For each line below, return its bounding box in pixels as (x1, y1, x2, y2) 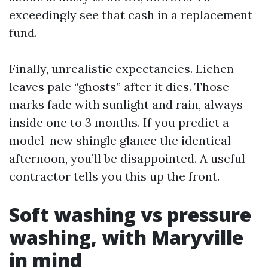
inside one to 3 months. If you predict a (9, 115, 229, 130)
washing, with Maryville (9, 224, 243, 250)
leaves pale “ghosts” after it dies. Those (9, 79, 229, 94)
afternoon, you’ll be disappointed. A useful (9, 151, 245, 166)
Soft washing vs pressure (9, 202, 251, 227)
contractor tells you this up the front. (9, 169, 220, 184)
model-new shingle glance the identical (9, 133, 231, 148)
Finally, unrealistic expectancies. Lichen (9, 61, 234, 76)
